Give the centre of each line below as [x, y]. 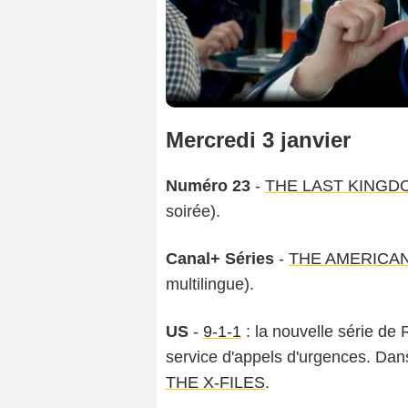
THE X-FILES [215, 382]
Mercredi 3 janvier [258, 139]
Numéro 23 [208, 185]
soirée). [193, 211]
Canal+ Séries [220, 258]
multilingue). [210, 284]
